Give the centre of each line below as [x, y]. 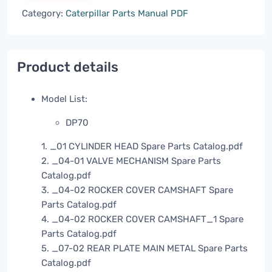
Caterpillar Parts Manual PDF [127, 14]
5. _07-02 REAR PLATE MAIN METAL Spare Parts [144, 249]
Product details [68, 67]
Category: [44, 14]
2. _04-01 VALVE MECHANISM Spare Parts [131, 161]
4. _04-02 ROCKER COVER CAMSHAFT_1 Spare [142, 219]
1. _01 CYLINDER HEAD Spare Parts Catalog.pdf [142, 147]
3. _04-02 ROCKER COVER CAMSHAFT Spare [137, 190]
